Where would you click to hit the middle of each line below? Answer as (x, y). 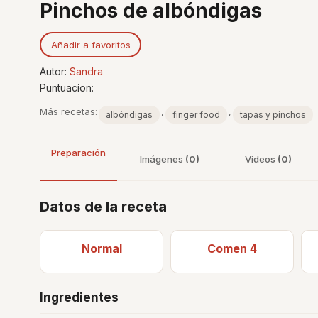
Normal (102, 248)
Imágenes (163, 159)
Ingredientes (79, 297)
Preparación (78, 153)
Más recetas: (68, 111)
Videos (261, 159)
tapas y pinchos (273, 115)
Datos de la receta (103, 207)
